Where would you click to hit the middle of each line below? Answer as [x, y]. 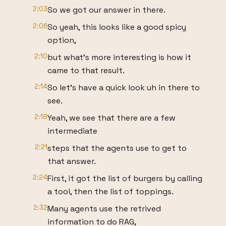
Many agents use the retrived [104, 209]
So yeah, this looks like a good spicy [117, 27]
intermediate [72, 131]
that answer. [72, 161]
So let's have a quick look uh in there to [124, 88]
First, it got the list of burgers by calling [125, 178]
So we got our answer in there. [106, 10]
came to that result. [86, 70]
